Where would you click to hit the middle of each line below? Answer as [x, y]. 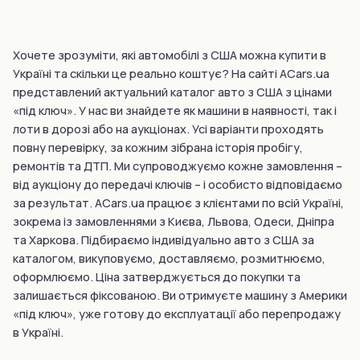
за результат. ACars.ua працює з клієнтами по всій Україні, [178, 203]
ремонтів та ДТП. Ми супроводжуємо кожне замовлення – [178, 166]
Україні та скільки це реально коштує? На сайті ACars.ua [171, 74]
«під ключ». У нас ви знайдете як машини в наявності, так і [175, 110]
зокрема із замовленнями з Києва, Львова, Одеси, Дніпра [174, 221]
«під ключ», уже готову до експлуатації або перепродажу [177, 314]
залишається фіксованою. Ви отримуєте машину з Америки [180, 295]
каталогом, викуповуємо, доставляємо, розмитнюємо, [169, 258]
